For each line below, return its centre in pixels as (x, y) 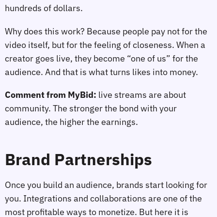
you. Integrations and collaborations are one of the (103, 198)
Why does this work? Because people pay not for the (106, 31)
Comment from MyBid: (52, 95)
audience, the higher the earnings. (71, 122)
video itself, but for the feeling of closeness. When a (105, 45)
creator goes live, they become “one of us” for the (101, 58)
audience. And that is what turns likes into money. (101, 72)
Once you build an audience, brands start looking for (106, 185)
